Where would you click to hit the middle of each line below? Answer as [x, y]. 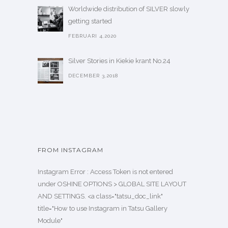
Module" [50, 221]
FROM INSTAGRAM [70, 150]
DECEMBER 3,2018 [93, 76]
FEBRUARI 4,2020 [92, 36]
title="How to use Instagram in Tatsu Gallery [103, 208]
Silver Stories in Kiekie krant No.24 [119, 61]
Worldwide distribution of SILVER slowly [129, 9]
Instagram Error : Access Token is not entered [105, 172]
